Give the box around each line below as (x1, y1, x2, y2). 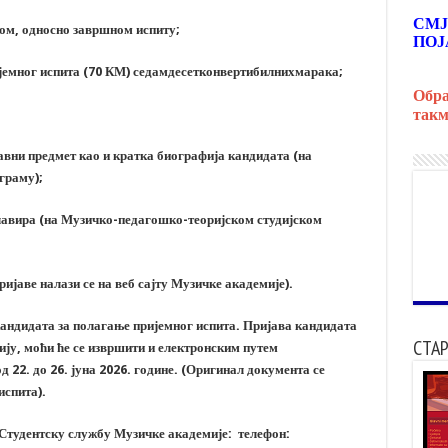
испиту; (135, 22, 180, 38)
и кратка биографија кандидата (102, 148, 290, 164)
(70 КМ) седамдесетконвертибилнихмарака (82, 64, 339, 80)
